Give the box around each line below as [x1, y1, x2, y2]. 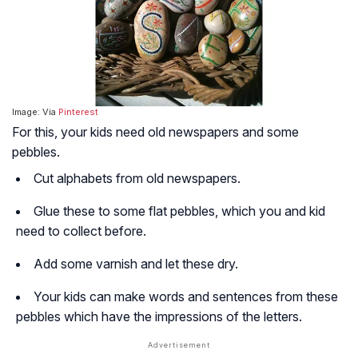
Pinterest [58, 105, 98, 117]
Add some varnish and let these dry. [34, 255, 238, 272]
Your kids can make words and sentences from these [34, 288, 338, 304]
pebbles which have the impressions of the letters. [16, 308, 302, 324]
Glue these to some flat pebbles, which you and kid [34, 202, 325, 219]
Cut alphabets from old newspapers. [34, 169, 241, 186]
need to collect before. [16, 222, 146, 239]
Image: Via [12, 105, 58, 117]
